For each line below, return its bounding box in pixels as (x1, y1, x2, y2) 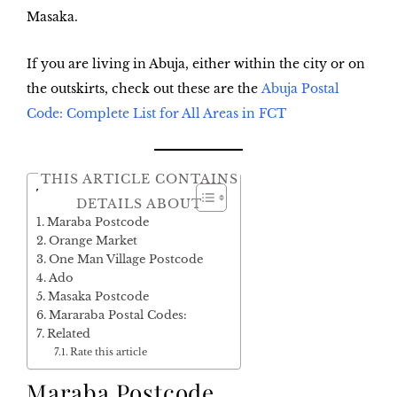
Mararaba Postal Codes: (48, 308, 187, 323)
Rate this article (70, 346, 148, 359)
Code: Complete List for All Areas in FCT (27, 105, 286, 122)
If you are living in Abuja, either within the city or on (27, 56, 365, 73)
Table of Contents (36, 186, 174, 206)
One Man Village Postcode (48, 253, 203, 267)
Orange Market (48, 234, 137, 248)
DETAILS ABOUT (76, 195, 202, 212)
